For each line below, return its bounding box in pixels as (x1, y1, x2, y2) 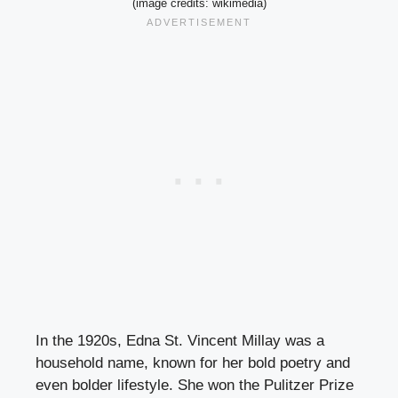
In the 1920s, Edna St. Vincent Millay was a (36, 332, 324, 350)
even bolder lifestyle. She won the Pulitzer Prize (36, 377, 354, 394)
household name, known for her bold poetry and (36, 354, 350, 372)
